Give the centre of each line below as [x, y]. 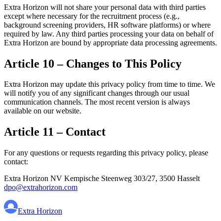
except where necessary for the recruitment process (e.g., [92, 16]
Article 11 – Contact [55, 132]
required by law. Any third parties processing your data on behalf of [109, 34]
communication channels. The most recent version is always [97, 102]
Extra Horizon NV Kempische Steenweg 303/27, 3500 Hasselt [102, 179]
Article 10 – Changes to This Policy [93, 63]
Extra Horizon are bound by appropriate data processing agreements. [110, 42]
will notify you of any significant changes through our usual [97, 93]
